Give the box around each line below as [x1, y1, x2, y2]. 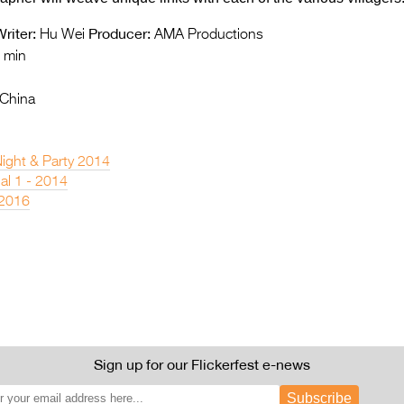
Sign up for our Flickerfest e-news [94, 355, 310, 373]
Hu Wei [36, 28, 85, 42]
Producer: [88, 24, 151, 42]
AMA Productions [151, 28, 263, 42]
